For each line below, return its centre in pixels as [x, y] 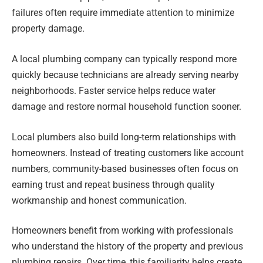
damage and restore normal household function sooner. [127, 106]
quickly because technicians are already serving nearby [125, 75]
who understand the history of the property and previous [127, 247]
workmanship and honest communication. [99, 200]
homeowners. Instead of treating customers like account [128, 153]
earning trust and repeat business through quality [113, 184]
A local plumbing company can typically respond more [124, 59]
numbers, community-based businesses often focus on [125, 168]
